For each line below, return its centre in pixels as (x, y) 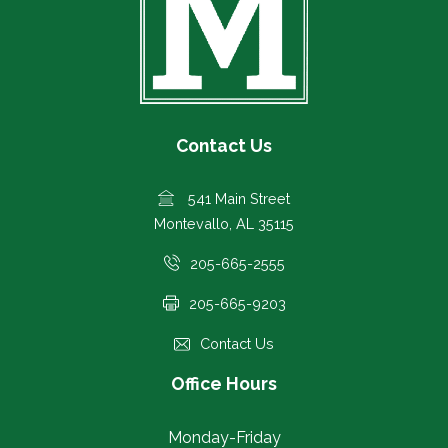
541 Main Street (237, 198)
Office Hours (224, 383)
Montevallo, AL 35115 (224, 223)
